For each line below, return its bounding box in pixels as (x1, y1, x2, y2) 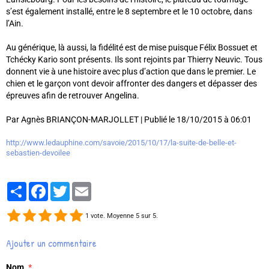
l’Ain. (6, 19, 23, 29)
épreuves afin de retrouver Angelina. (6, 91, 139, 101)
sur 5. (139, 212, 158, 220)
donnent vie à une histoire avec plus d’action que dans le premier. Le (6, 67, 256, 77)
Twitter (70, 182, 96, 192)
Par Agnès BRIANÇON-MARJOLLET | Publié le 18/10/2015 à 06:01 (6, 115, 253, 125)
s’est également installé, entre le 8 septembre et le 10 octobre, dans (6, 7, 252, 17)
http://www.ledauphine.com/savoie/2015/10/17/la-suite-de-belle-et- (6, 138, 237, 148)
